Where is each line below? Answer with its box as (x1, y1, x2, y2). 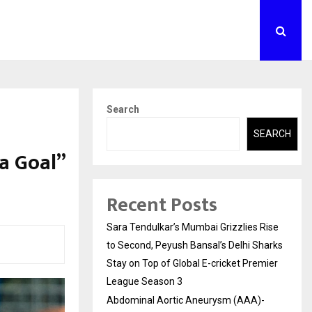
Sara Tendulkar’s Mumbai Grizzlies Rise (107, 221, 279, 233)
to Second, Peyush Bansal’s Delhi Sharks (107, 239, 283, 251)
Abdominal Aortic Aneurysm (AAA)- (107, 294, 265, 306)
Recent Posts (107, 188, 217, 221)
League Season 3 (107, 275, 182, 287)
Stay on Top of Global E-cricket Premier (107, 257, 278, 269)
